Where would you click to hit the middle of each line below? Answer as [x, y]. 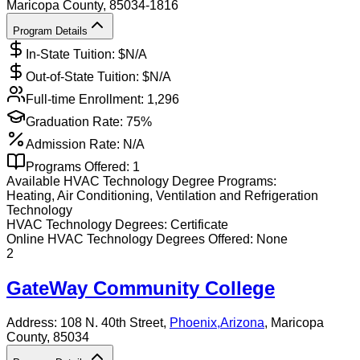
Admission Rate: [73, 145]
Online [27, 239]
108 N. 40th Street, [115, 323]
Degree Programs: [223, 182]
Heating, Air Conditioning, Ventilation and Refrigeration [162, 196]
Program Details [50, 31]
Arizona [242, 323]
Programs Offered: [79, 167]
